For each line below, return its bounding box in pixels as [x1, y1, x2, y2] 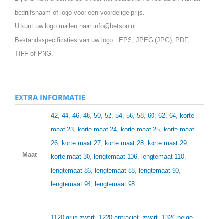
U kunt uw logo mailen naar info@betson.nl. [15, 22, 138, 30]
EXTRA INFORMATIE [15, 92, 85, 102]
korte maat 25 [121, 125, 160, 133]
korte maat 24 [78, 125, 117, 133]
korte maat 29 [148, 139, 187, 147]
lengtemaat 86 [51, 166, 91, 174]
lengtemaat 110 [141, 153, 184, 160]
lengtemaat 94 [51, 180, 91, 188]
